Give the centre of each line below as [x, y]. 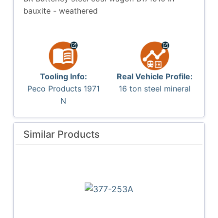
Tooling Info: [63, 76]
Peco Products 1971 [63, 88]
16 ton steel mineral [154, 88]
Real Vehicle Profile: [154, 76]
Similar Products [62, 134]
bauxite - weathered [61, 10]
